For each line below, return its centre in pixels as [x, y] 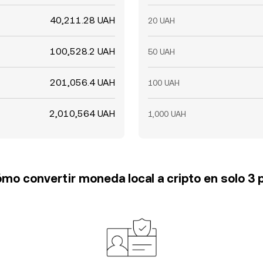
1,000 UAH [167, 114]
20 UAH [161, 21]
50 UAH [161, 52]
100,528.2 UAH [82, 51]
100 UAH [164, 83]
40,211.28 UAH [82, 20]
